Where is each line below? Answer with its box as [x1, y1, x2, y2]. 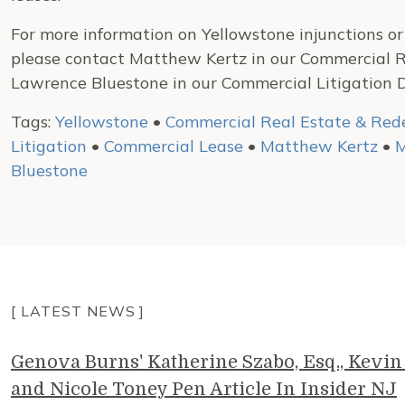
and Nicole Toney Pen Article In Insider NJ [11, 379, 397, 400]
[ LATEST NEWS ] [11, 302, 146, 320]
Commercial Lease [104, 136, 243, 156]
